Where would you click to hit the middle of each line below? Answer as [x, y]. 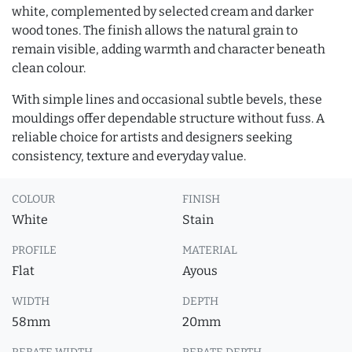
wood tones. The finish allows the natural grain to [155, 30]
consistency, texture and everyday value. [129, 156]
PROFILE [34, 250]
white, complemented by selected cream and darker [163, 11]
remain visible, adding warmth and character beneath [169, 49]
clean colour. [49, 68]
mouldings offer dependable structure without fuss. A [168, 118]
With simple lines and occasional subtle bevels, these [167, 99]
